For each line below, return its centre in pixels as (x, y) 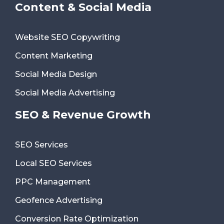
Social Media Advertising (65, 92)
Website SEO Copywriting (67, 37)
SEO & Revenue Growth (83, 114)
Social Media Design (56, 74)
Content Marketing (54, 55)
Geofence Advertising (59, 200)
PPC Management (53, 181)
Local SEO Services (53, 163)
